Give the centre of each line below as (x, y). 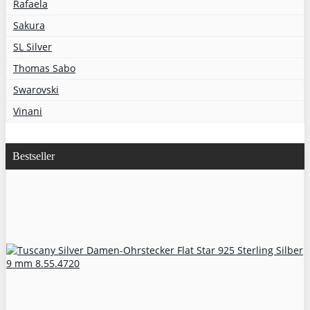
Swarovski (36, 89)
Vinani (28, 111)
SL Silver (33, 46)
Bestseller (34, 156)
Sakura (29, 25)
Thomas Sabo (44, 68)
